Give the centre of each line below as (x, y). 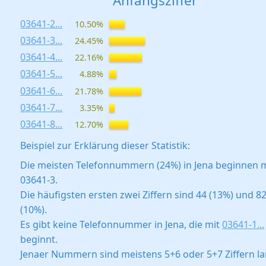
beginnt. (39, 240)
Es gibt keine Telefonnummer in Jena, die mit (121, 225)
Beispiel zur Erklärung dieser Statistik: (105, 146)
